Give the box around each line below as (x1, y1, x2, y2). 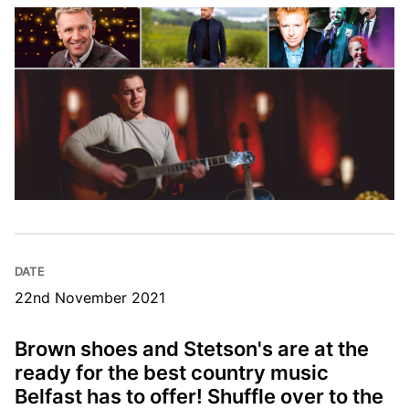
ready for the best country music (15, 360, 329, 384)
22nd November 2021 (15, 288, 165, 307)
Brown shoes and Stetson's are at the (15, 336, 369, 361)
